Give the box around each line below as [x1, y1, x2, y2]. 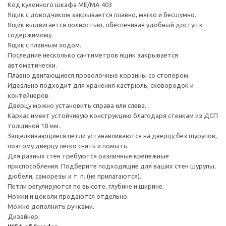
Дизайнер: [8, 212, 40, 220]
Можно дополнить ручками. [8, 202, 94, 210]
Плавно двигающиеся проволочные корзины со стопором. [8, 71, 190, 79]
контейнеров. [8, 91, 50, 99]
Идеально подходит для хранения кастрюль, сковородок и [8, 81, 194, 89]
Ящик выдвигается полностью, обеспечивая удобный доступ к [8, 21, 203, 28]
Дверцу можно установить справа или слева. [8, 101, 146, 109]
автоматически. [8, 61, 57, 69]
